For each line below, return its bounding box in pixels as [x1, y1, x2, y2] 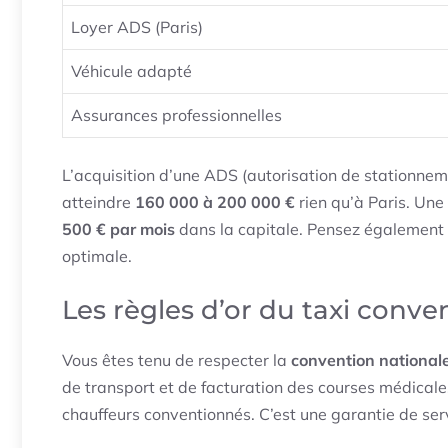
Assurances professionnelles [71, 105, 282, 126]
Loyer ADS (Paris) [71, 17, 203, 38]
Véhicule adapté [71, 61, 192, 82]
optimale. [62, 246, 132, 267]
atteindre [62, 192, 135, 213]
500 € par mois [62, 219, 175, 240]
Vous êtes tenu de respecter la [62, 350, 291, 371]
